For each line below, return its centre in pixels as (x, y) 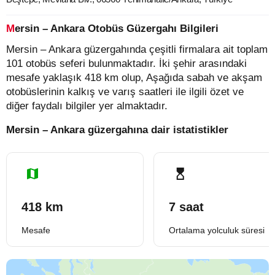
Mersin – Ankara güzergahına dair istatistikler (117, 130)
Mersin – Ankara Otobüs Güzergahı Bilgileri (117, 29)
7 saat (186, 207)
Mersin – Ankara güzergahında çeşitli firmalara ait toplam (137, 49)
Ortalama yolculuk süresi (217, 230)
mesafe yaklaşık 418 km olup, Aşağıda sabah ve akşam (134, 78)
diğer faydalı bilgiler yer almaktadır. (87, 106)
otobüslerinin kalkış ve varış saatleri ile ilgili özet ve (125, 92)
